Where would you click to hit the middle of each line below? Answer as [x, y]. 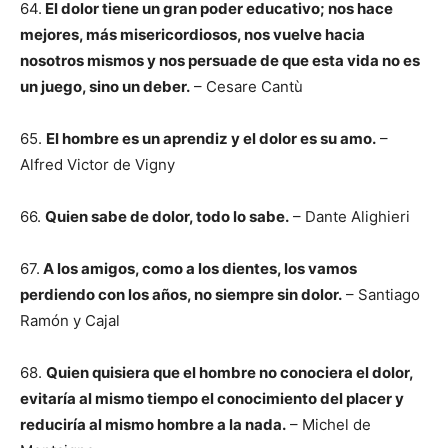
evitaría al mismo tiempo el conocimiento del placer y [212, 398]
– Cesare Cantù [246, 86]
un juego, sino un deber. [105, 86]
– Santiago [381, 294]
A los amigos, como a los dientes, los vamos [198, 268]
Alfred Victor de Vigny [97, 164]
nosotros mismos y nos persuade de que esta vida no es [220, 60]
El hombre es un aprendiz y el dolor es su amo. [211, 138]
